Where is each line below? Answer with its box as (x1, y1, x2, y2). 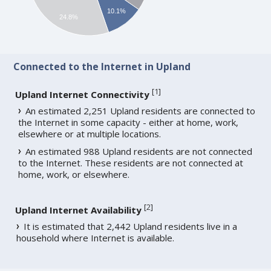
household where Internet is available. (16, 232, 175, 244)
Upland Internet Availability (15, 204, 142, 217)
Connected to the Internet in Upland (13, 60, 191, 74)
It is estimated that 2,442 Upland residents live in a (24, 220, 238, 233)
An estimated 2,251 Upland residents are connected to (25, 105, 256, 117)
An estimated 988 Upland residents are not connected (25, 145, 253, 158)
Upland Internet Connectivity (15, 88, 150, 101)
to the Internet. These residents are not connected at (18, 157, 244, 169)
